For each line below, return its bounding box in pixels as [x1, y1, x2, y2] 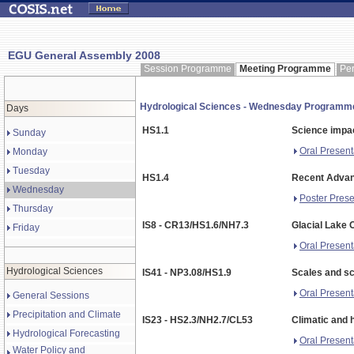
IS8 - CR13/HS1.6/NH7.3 [142, 220, 249, 231]
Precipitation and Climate [13, 309, 121, 320]
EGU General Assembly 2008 [8, 49, 160, 62]
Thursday [13, 203, 53, 214]
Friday [13, 222, 40, 233]
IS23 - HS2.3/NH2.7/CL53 [142, 314, 253, 326]
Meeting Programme [239, 63, 331, 74]
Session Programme [144, 63, 232, 74]
